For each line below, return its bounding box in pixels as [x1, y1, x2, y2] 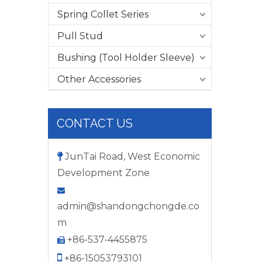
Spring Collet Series [57, 9, 149, 20]
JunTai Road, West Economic [63, 151, 200, 162]
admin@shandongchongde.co [57, 201, 199, 212]
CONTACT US [57, 116, 133, 130]
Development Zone [57, 167, 150, 178]
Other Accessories [57, 74, 141, 85]
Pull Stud [57, 30, 103, 42]
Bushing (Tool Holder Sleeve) [57, 52, 195, 63]
